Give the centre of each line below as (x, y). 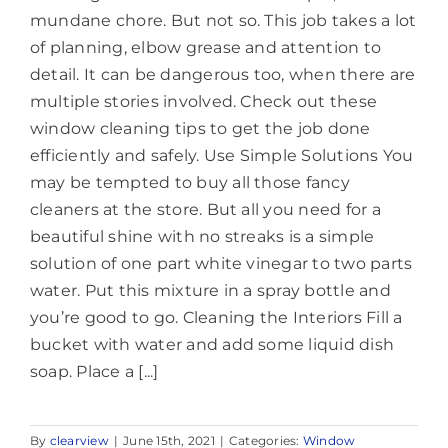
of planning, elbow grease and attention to (206, 48)
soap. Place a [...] (94, 372)
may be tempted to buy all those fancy (190, 183)
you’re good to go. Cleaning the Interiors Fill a (216, 318)
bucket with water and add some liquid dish (212, 345)
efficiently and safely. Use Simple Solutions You (222, 156)
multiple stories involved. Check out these (204, 102)
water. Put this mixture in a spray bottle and (210, 291)
